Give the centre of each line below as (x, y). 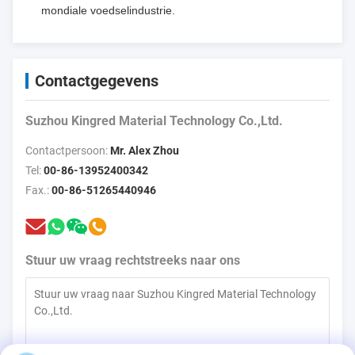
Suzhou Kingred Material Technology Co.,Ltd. (154, 120)
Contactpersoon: (68, 150)
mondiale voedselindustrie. (108, 10)
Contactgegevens (97, 80)
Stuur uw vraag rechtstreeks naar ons (133, 260)
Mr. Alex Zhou (145, 150)
